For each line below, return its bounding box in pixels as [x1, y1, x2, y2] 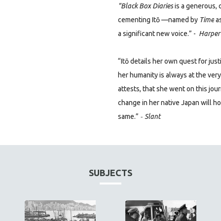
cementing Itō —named [118, 16, 190, 24]
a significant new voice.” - [118, 30, 197, 37]
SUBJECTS [89, 168, 132, 178]
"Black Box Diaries [118, 2, 173, 10]
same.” [118, 112, 139, 120]
